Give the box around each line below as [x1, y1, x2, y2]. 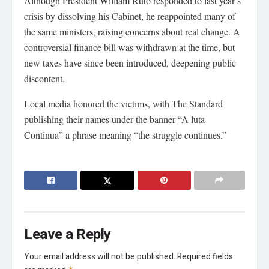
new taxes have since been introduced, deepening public [24, 56, 236, 69]
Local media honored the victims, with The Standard [24, 97, 223, 110]
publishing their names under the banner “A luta [24, 112, 205, 125]
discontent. [24, 71, 65, 85]
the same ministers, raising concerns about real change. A [24, 25, 240, 38]
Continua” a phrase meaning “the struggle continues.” [24, 128, 226, 141]
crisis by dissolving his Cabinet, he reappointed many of [24, 9, 235, 22]
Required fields [177, 250, 233, 263]
